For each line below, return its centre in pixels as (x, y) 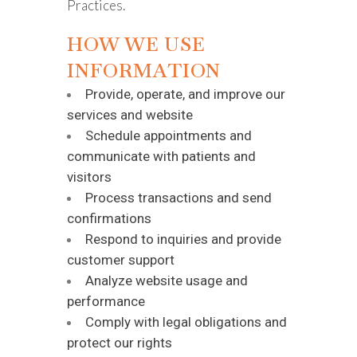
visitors (89, 177)
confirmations (109, 218)
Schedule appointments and (169, 135)
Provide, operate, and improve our (185, 94)
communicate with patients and (161, 156)
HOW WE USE (136, 44)
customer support (121, 260)
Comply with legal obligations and (186, 322)
